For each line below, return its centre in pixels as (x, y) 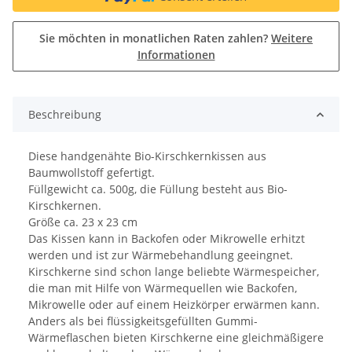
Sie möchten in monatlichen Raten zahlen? (155, 38)
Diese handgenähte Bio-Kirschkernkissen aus (147, 156)
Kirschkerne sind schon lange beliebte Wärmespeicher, (174, 272)
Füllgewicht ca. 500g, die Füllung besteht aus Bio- (158, 189)
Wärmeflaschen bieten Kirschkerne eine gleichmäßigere (176, 338)
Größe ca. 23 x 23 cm (83, 222)
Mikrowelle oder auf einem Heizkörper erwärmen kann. (174, 305)
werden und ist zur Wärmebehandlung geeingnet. (161, 255)
